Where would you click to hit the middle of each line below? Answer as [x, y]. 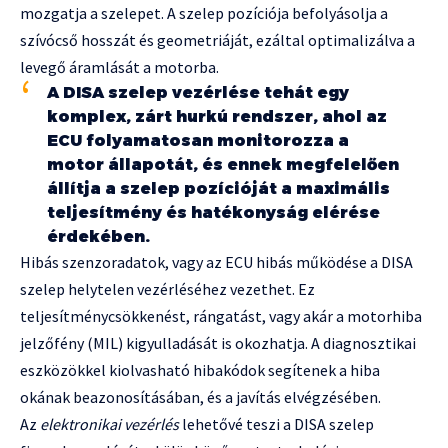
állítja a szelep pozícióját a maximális [218, 189]
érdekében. [98, 237]
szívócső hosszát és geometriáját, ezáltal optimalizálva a [217, 40]
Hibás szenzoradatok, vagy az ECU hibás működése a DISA [216, 262]
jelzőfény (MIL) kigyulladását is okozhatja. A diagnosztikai [218, 343]
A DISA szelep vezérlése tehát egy [198, 93]
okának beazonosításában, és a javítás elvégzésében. [200, 397]
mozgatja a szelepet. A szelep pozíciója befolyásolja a [204, 13]
